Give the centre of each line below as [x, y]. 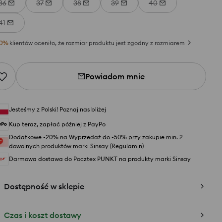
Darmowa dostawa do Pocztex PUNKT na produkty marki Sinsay [100, 159]
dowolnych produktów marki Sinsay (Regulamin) [76, 146]
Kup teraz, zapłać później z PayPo [57, 124]
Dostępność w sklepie [44, 186]
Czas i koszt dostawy [43, 215]
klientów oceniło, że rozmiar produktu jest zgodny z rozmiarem [97, 43]
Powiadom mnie [115, 76]
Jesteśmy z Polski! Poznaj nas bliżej [57, 109]
